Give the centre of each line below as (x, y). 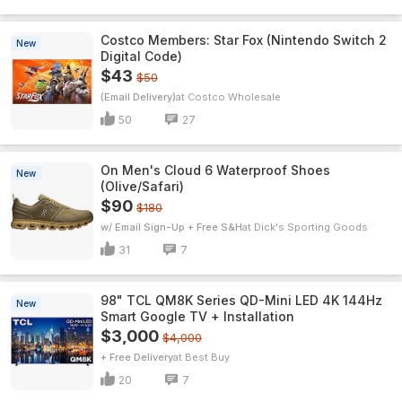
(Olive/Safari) (142, 186)
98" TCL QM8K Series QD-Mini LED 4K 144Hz (241, 300)
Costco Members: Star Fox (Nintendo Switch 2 (244, 40)
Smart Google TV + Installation (197, 316)
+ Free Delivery (137, 357)
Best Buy (207, 357)
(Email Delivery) (138, 97)
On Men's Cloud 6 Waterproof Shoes (215, 170)
